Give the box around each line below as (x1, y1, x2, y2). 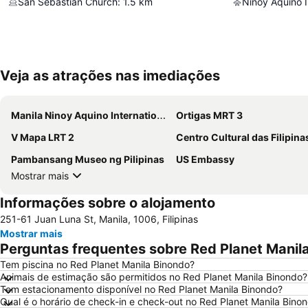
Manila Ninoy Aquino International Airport (11, 109, 157, 122)
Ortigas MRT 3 (176, 109, 243, 122)
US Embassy (176, 153, 234, 166)
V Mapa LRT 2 (11, 131, 74, 144)
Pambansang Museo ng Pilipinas (11, 153, 164, 166)
